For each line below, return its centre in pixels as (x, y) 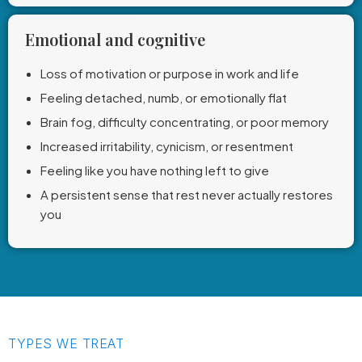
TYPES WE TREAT (66, 343)
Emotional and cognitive (115, 39)
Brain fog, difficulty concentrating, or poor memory (185, 122)
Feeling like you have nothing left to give (155, 170)
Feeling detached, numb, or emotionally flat (164, 97)
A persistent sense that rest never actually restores (187, 194)
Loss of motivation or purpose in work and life (170, 73)
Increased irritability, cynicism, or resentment (167, 146)
